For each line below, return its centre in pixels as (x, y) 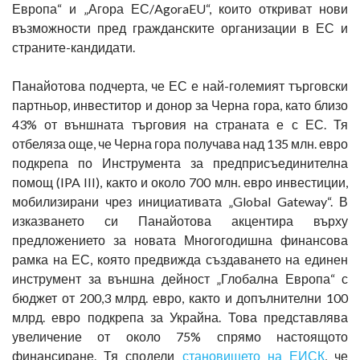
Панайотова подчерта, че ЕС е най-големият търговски (180, 85)
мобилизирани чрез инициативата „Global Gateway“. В (180, 201)
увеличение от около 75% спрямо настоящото (180, 336)
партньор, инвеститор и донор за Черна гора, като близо (180, 104)
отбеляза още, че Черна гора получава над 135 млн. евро (180, 143)
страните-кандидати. (74, 47)
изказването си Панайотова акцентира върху (180, 220)
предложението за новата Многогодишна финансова (180, 239)
